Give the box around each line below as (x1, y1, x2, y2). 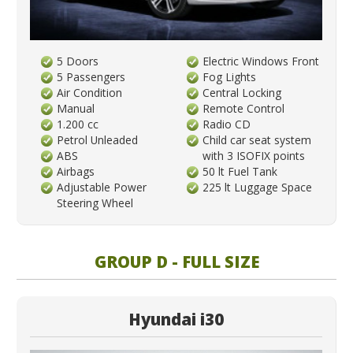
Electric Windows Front (203, 53, 320, 69)
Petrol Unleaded (57, 132, 139, 147)
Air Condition (57, 84, 123, 100)
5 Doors (57, 53, 99, 69)
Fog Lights (203, 69, 257, 84)
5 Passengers (57, 69, 126, 84)
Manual (57, 100, 95, 116)
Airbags (57, 163, 95, 179)
